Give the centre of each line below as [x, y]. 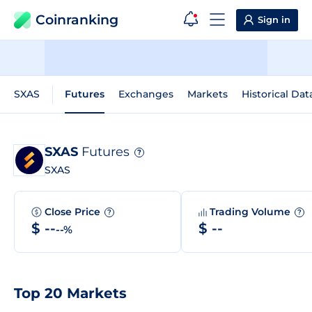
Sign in [274, 19]
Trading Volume [251, 212]
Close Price [74, 212]
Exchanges [146, 94]
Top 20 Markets [70, 294]
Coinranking [77, 20]
